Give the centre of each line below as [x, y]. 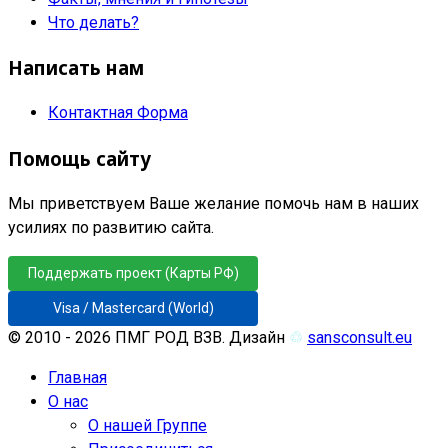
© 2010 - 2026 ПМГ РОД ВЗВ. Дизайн [148, 337]
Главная [77, 377]
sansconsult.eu [359, 337]
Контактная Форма [118, 113]
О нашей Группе [147, 425]
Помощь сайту [79, 158]
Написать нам [76, 68]
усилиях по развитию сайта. [111, 227]
